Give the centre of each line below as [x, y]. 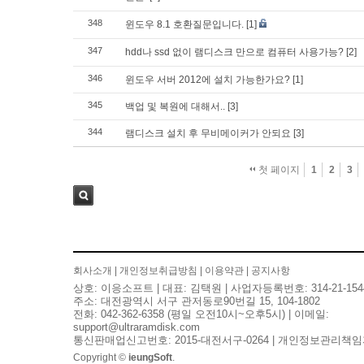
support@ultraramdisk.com [136, 327]
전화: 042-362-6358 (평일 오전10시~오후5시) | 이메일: [201, 314]
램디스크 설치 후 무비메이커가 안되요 [208, 133]
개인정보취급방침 [158, 271]
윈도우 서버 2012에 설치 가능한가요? [208, 80]
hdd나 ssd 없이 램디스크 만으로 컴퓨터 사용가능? [234, 52]
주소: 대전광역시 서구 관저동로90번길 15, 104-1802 [197, 301]
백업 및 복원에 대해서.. [175, 106]
